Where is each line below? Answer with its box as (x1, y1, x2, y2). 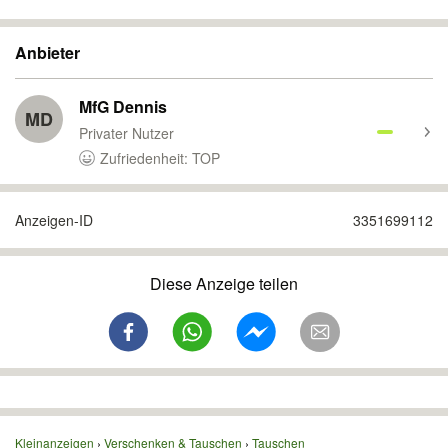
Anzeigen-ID (15, 210, 93, 230)
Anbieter (15, 41, 80, 64)
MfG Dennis (79, 95, 167, 118)
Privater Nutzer (79, 123, 174, 143)
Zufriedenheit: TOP (100, 148, 220, 168)
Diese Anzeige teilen (150, 272, 298, 295)
